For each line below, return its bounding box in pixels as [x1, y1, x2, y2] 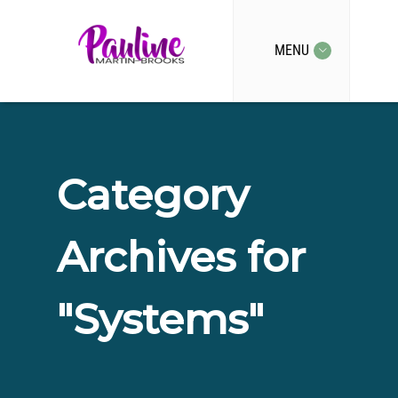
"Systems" [57, 294, 264, 345]
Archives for [57, 232, 306, 283]
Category [57, 170, 249, 220]
